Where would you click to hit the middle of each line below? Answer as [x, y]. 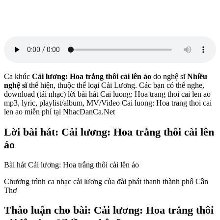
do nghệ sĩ [169, 77]
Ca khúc [18, 77]
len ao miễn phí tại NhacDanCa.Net [59, 112]
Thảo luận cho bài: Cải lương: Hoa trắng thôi [109, 210]
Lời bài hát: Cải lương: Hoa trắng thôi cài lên [109, 132]
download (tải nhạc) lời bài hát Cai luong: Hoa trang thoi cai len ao [107, 94]
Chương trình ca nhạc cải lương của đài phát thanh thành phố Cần [106, 181]
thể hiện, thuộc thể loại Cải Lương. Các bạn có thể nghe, [116, 85]
